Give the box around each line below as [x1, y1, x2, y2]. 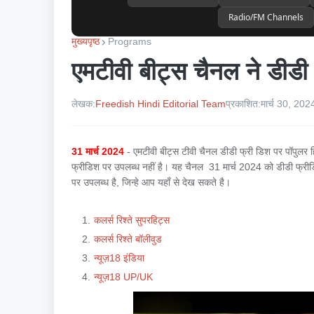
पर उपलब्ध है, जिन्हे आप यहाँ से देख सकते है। [71, 176, 233, 188]
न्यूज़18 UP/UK [94, 271, 153, 282]
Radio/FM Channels [228, 11, 303, 23]
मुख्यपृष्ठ [71, 36, 100, 47]
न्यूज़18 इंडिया [94, 252, 144, 264]
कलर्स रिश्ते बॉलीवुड [94, 233, 162, 245]
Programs [108, 36, 151, 47]
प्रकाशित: [226, 98, 261, 110]
